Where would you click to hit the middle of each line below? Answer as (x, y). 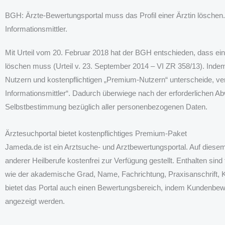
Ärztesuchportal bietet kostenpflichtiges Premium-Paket (96, 134)
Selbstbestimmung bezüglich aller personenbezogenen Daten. (106, 107)
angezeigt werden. (35, 201)
